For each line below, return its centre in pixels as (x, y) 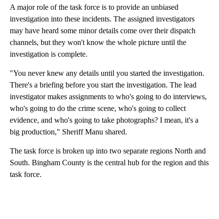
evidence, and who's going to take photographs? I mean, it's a (104, 120)
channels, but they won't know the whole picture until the (98, 43)
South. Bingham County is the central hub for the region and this (109, 163)
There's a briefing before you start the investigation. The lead (103, 85)
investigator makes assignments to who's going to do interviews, (108, 97)
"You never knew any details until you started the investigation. (107, 73)
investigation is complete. (49, 54)
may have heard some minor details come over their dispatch (103, 31)
